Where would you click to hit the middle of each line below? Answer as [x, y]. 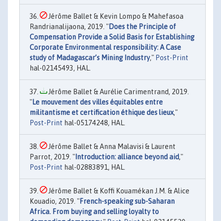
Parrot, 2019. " [52, 157]
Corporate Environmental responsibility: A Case [105, 47]
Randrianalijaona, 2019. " [69, 26]
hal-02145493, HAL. [60, 68]
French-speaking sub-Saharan [127, 201]
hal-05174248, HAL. [94, 123]
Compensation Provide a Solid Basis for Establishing [112, 37]
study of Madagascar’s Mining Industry [90, 57]
